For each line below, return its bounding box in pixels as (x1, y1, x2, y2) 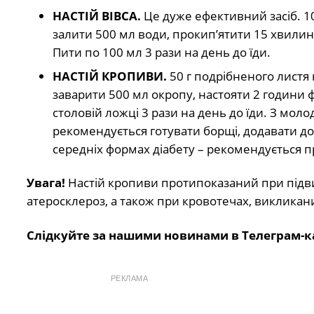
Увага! (26, 175, 68, 191)
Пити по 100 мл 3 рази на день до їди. (53, 44, 271, 61)
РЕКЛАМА (110, 273, 149, 282)
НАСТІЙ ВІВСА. (53, 8, 144, 25)
